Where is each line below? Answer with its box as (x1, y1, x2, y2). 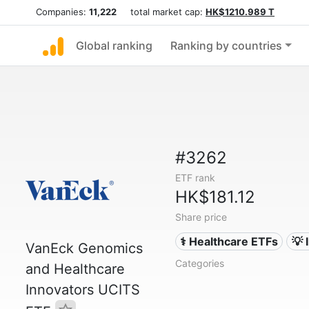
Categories (175, 257, 224, 269)
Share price (175, 211, 227, 223)
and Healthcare (26, 261, 125, 277)
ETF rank (175, 172, 215, 183)
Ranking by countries (170, 39, 282, 52)
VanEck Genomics (26, 240, 143, 257)
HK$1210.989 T (206, 6, 275, 17)
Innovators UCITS (26, 281, 140, 298)
